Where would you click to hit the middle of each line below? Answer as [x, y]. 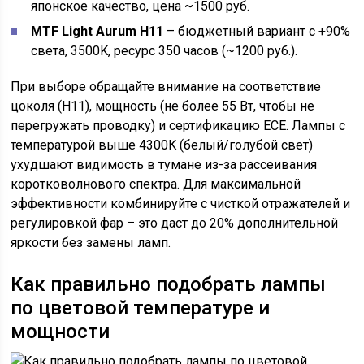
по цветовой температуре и [141, 308]
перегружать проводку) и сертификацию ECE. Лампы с [178, 126]
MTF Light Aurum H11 [97, 31]
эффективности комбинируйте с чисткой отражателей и [181, 204]
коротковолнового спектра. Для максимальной [156, 184]
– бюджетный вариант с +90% [257, 31]
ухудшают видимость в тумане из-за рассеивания [164, 165]
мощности [61, 331]
